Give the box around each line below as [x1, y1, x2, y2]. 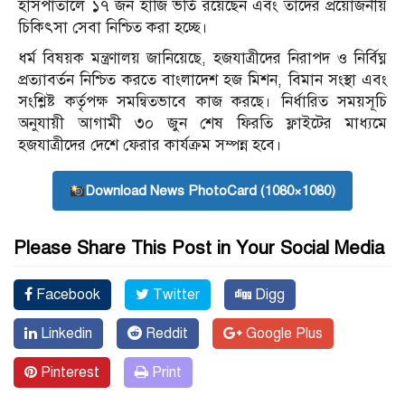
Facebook [33, 286, 100, 305]
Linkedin [37, 325, 92, 344]
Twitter [149, 286, 200, 305]
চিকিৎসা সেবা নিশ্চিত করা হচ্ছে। [18, 18, 208, 38]
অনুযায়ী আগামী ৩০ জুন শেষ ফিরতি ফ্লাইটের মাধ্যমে [18, 114, 387, 134]
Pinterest [37, 363, 99, 382]
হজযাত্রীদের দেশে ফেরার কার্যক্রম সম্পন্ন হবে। [18, 136, 282, 155]
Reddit [142, 325, 188, 344]
